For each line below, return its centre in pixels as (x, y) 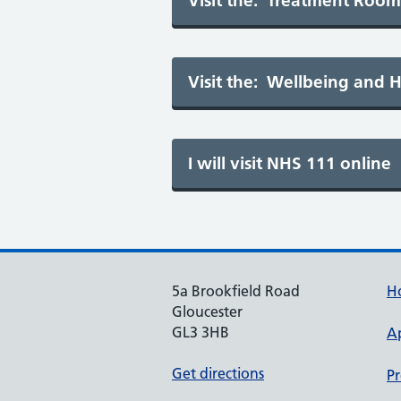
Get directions (218, 373)
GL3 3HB (200, 332)
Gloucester (207, 311)
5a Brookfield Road (236, 291)
